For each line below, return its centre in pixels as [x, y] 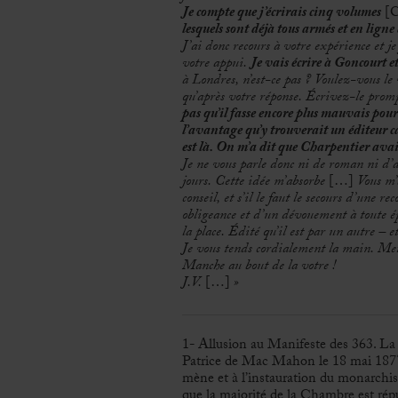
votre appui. [216, 65]
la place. [205, 234]
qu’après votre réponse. [243, 99]
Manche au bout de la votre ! [259, 267]
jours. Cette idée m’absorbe [253, 183]
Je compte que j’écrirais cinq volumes [281, 14]
